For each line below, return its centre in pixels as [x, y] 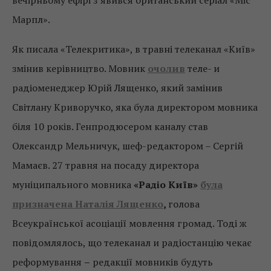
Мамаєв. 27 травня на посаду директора [106, 165]
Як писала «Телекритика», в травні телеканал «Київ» [134, 49]
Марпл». [31, 20]
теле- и [202, 69]
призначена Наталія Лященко [88, 204]
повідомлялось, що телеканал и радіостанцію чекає [132, 243]
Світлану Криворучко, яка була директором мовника [135, 107]
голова [184, 204]
